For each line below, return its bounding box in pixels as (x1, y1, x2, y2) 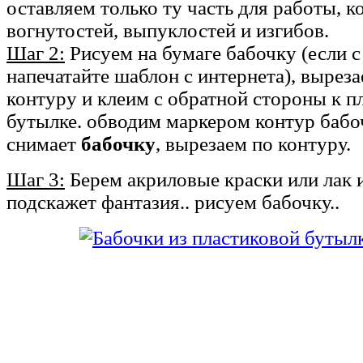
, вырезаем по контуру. (156, 132, 351, 155)
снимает (6, 132, 76, 155)
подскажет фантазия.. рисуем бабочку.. (6, 190, 340, 213)
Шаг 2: (6, 41, 65, 64)
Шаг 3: (6, 168, 65, 190)
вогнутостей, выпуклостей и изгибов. (6, 19, 329, 41)
